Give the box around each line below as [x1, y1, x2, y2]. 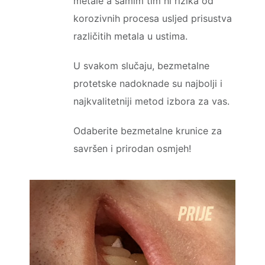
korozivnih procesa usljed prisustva [73, 12, 232, 24]
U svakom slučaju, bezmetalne [73, 59, 209, 72]
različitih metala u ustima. [73, 30, 188, 42]
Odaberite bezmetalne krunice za [73, 124, 222, 137]
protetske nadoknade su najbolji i [73, 77, 222, 89]
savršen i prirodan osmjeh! [73, 142, 191, 154]
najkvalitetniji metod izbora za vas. [73, 95, 230, 107]
